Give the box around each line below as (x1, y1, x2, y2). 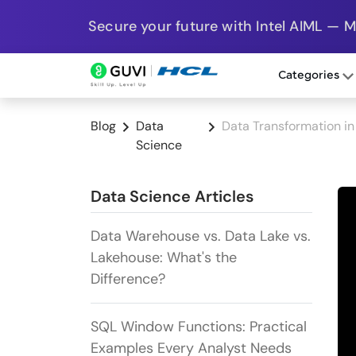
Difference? (91, 269, 165, 289)
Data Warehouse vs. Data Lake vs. (91, 226, 311, 246)
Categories (277, 69, 342, 83)
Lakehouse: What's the (91, 248, 237, 268)
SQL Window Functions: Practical (91, 317, 307, 337)
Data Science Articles (91, 186, 253, 207)
